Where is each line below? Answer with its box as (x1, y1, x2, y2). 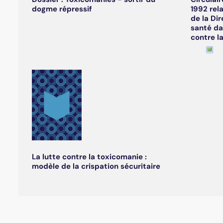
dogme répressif (31, 4, 92, 14)
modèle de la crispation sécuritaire (31, 161, 160, 172)
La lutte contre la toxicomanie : (31, 152, 147, 162)
